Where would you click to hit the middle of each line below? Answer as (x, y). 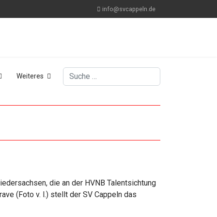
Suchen (75, 72)
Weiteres (30, 76)
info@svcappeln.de (129, 9)
